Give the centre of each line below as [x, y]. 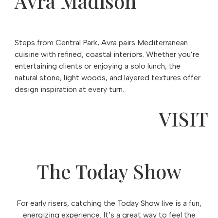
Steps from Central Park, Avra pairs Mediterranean [101, 43]
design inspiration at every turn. [69, 89]
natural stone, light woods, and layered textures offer [108, 78]
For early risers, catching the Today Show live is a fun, [109, 203]
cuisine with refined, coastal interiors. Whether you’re [107, 54]
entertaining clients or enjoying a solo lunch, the [98, 66]
